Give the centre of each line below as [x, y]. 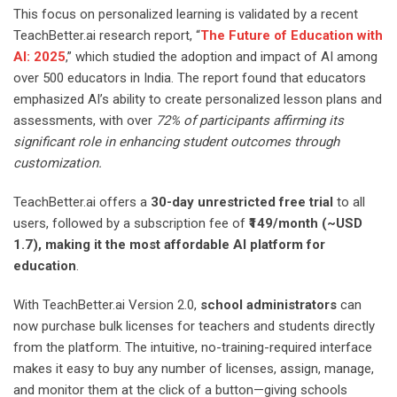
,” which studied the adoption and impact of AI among [222, 56]
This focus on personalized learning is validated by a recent [186, 14]
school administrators [269, 304]
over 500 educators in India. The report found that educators [190, 78]
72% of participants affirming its [250, 120]
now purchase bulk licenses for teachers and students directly [194, 326]
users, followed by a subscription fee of [131, 223]
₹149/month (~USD [306, 223]
